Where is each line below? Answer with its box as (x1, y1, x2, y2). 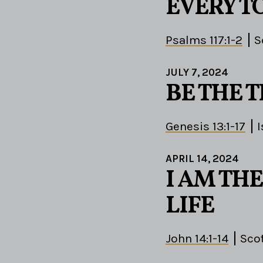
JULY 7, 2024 (166, 65, 228, 79)
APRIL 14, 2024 (166, 151, 239, 165)
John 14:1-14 (166, 231, 228, 245)
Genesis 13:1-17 (166, 119, 245, 133)
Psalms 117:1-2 (166, 32, 242, 47)
